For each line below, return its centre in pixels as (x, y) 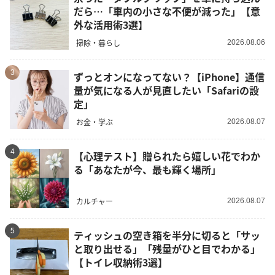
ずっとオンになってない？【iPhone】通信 (169, 77)
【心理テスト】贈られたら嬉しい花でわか (167, 156)
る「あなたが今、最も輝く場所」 (147, 170)
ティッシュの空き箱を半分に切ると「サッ (167, 235)
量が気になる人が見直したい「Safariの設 (166, 91)
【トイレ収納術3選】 (121, 262)
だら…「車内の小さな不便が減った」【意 (167, 11)
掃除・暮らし (98, 42)
